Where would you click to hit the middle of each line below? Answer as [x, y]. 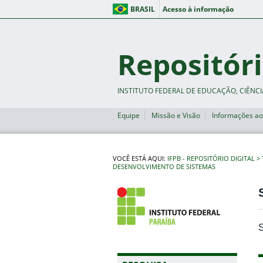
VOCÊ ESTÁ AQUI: [140, 159]
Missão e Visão [176, 115]
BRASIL [143, 9]
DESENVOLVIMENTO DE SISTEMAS [164, 167]
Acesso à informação [198, 9]
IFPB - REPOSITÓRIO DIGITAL [211, 159]
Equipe [128, 115]
